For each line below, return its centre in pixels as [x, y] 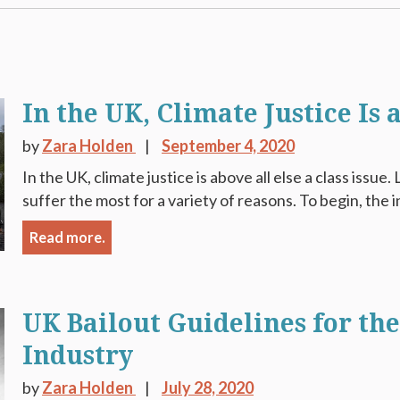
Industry [78, 356]
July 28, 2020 [208, 387]
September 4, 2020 [229, 146]
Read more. [67, 237]
